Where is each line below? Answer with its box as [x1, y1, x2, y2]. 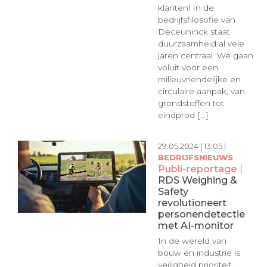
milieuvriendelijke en [157, 74, 241, 85]
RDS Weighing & [157, 173, 237, 186]
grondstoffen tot [157, 98, 224, 108]
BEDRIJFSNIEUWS [157, 152, 233, 162]
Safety [157, 185, 188, 197]
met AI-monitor [157, 219, 234, 231]
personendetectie [157, 207, 245, 220]
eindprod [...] [157, 110, 209, 120]
